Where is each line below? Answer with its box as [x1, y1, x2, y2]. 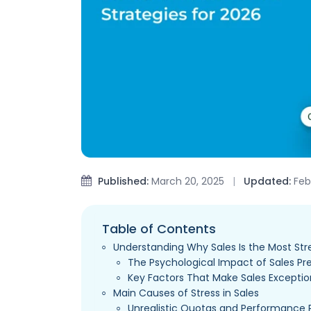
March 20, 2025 [149, 174, 227, 188]
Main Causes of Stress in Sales [113, 285, 260, 300]
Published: [98, 174, 149, 188]
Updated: [244, 174, 291, 188]
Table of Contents [102, 220, 216, 238]
